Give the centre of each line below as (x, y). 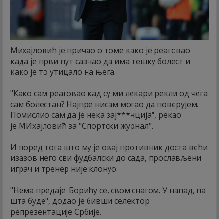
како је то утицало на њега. (63, 72)
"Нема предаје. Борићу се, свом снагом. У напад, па (108, 190)
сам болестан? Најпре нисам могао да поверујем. (104, 104)
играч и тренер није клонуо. (64, 169)
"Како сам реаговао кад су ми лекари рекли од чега (109, 94)
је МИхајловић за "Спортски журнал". (82, 126)
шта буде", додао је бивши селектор (80, 201)
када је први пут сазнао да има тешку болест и (100, 61)
